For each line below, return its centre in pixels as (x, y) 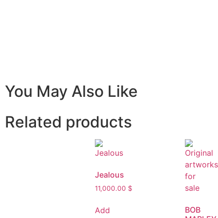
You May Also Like (71, 91)
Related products (68, 122)
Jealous (109, 174)
